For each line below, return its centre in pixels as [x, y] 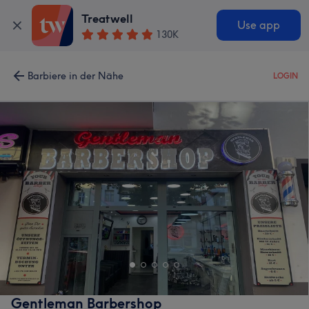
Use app [258, 26]
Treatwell [108, 19]
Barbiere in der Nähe [76, 76]
